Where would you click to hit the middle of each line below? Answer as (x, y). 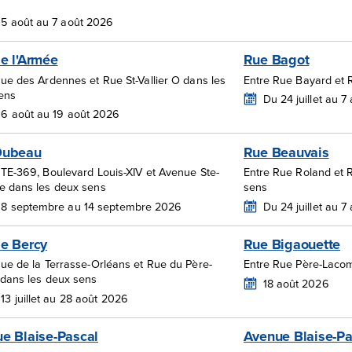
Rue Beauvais (286, 152)
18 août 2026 (296, 283)
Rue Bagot (276, 60)
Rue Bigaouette (291, 244)
